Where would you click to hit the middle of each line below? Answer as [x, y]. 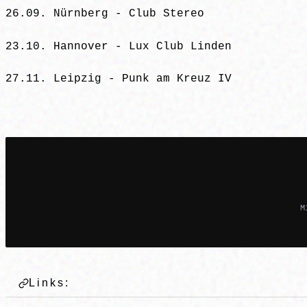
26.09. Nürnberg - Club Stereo [105, 14]
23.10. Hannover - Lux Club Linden [119, 46]
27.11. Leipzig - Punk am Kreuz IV [119, 78]
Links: [49, 283]
